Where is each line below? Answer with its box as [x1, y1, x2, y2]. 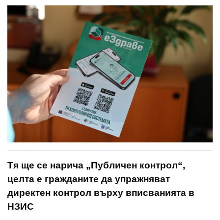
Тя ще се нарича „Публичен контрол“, [7, 160, 185, 170]
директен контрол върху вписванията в [7, 187, 194, 198]
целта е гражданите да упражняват [7, 173, 170, 184]
